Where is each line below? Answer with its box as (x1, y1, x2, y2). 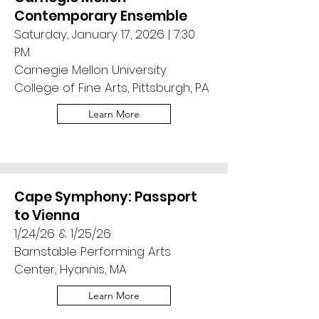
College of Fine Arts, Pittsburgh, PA (14, 79, 209, 96)
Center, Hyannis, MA (14, 261, 127, 278)
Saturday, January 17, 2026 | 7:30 (14, 26, 195, 43)
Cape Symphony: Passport (14, 187, 197, 206)
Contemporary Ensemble (14, 6, 187, 26)
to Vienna (14, 206, 80, 225)
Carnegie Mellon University (14, 61, 167, 78)
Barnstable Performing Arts (14, 243, 171, 260)
